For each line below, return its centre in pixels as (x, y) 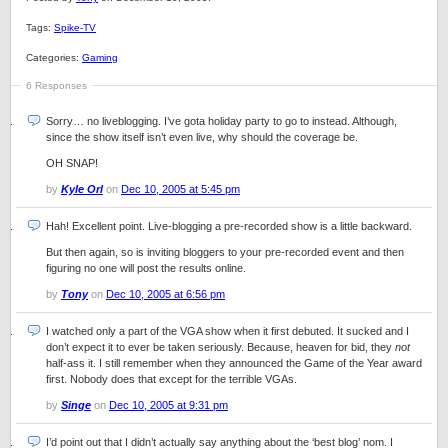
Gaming (100, 57)
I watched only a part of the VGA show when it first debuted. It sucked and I (227, 331)
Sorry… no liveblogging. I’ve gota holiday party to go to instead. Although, (221, 121)
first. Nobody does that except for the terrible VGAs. (171, 379)
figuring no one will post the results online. (146, 268)
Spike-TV (75, 27)
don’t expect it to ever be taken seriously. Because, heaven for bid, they (220, 347)
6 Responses (56, 85)
